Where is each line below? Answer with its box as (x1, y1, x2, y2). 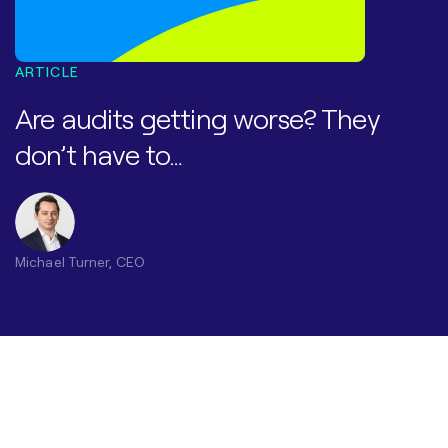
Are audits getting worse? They (15, 99, 380, 136)
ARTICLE (15, 62, 79, 80)
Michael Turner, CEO (15, 252, 145, 270)
